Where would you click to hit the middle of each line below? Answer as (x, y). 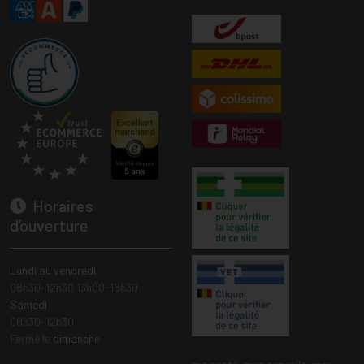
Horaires (61, 206)
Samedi (28, 305)
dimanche (76, 339)
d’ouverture (49, 225)
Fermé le (31, 339)
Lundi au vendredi (53, 271)
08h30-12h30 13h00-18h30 (74, 288)
